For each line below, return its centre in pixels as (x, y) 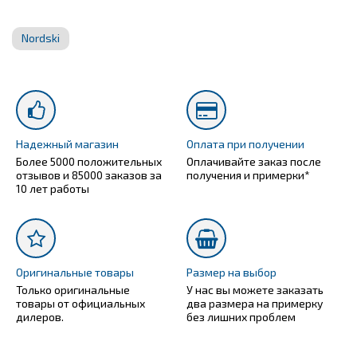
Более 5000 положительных (89, 161)
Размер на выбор (231, 272)
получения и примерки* (248, 175)
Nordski (41, 37)
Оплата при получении (245, 143)
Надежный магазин (67, 143)
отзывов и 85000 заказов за (89, 175)
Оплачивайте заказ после (254, 161)
